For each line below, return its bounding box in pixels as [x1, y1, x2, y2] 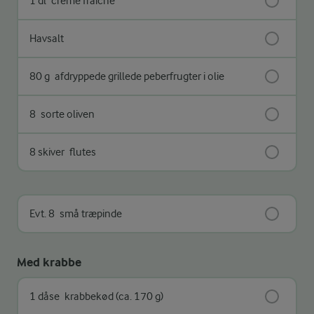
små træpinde [57, 207, 122, 220]
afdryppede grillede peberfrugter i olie [53, 69, 224, 83]
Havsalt [29, 32, 64, 45]
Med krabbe [17, 254, 81, 270]
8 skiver [29, 145, 64, 158]
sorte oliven [39, 107, 95, 121]
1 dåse [29, 289, 60, 303]
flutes [67, 145, 96, 158]
